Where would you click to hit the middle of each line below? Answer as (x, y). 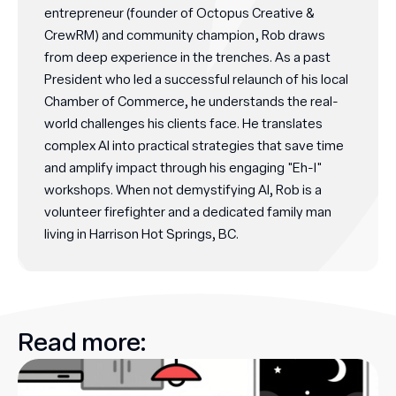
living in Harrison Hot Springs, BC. (141, 234)
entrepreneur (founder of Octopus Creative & (179, 13)
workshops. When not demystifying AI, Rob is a (183, 190)
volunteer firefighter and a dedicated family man (188, 212)
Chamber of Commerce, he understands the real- (191, 101)
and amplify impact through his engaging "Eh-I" (183, 168)
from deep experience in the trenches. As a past (187, 57)
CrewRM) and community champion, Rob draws (185, 35)
